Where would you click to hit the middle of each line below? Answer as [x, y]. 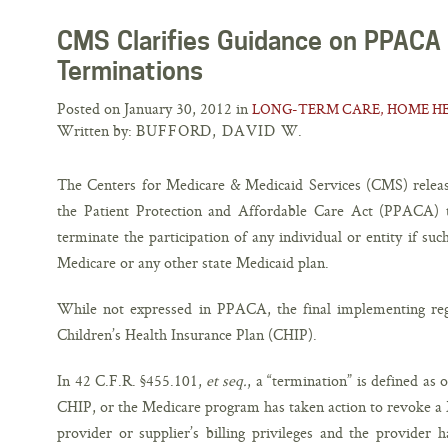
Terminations [130, 71]
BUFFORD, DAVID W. [220, 130]
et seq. [226, 380]
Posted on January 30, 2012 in [154, 108]
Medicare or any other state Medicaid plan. [196, 262]
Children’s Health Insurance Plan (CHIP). [187, 334]
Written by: [96, 130]
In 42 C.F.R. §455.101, [131, 380]
